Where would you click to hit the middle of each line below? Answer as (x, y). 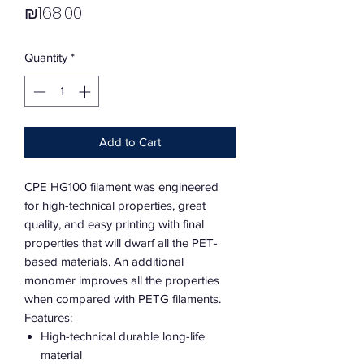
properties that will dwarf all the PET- (121, 242)
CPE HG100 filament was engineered (121, 186)
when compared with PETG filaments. (123, 298)
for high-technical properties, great (115, 205)
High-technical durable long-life (123, 336)
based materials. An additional (104, 261)
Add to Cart (130, 141)
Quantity (46, 58)
